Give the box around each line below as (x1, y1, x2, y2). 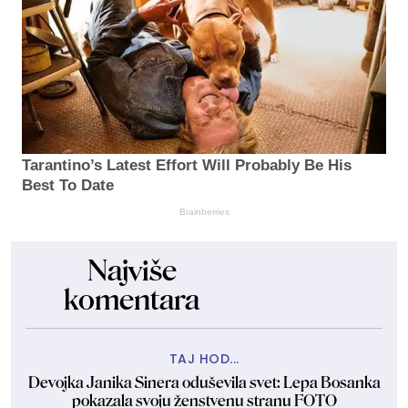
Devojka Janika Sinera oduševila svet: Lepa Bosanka (27, 372, 381, 392)
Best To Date (22, 176, 114, 194)
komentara (64, 282, 199, 316)
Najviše (87, 253, 177, 287)
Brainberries (178, 206, 229, 217)
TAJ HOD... (168, 349, 240, 368)
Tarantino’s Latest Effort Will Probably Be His (22, 156, 352, 174)
